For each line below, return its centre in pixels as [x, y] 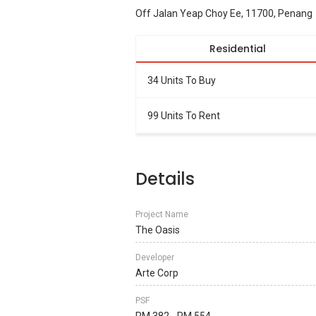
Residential [238, 49]
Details [165, 179]
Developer [155, 257]
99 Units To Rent [184, 115]
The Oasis [158, 230]
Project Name [162, 214]
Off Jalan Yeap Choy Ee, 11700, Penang [224, 13]
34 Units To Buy [182, 80]
